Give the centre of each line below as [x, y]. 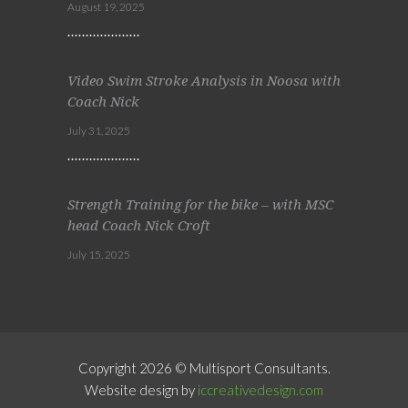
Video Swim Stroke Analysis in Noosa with [204, 81]
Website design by [141, 389]
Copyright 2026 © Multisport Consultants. [204, 367]
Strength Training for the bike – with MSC [200, 204]
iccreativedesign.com [260, 389]
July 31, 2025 [99, 130]
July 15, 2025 [99, 254]
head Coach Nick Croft [139, 225]
